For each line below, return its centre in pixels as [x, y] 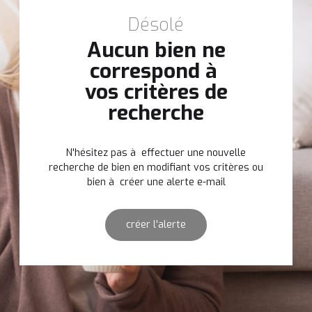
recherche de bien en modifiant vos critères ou [156, 167]
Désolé [156, 24]
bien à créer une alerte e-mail [156, 182]
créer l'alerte [156, 224]
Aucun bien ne [156, 50]
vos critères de [156, 92]
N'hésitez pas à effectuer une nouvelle [156, 153]
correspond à [156, 71]
